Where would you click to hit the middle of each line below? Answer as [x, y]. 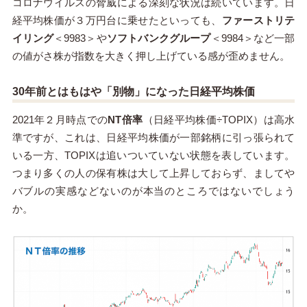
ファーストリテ [258, 21]
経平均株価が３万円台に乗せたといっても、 [117, 21]
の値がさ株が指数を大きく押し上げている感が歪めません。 [151, 56]
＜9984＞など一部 [253, 38]
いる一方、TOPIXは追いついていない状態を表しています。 [153, 156]
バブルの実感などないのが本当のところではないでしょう [153, 191]
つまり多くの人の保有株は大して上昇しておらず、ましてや [153, 173]
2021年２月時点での [60, 120]
